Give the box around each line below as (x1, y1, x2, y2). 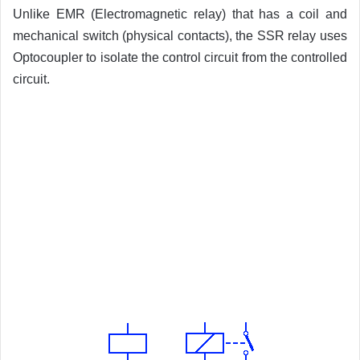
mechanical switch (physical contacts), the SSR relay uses (13, 29, 347, 43)
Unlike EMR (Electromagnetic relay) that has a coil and (13, 7, 347, 22)
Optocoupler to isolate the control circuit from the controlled (13, 51, 347, 65)
